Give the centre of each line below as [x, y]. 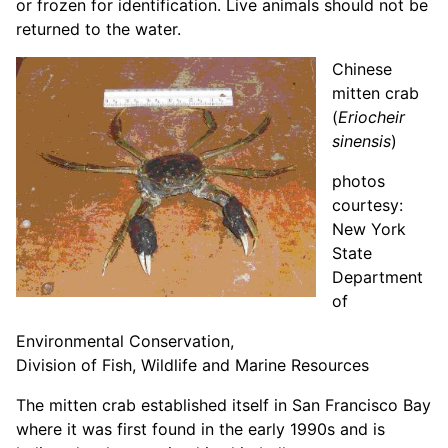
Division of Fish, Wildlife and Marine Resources [192, 364]
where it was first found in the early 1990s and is [200, 428]
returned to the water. [98, 29]
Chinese [362, 69]
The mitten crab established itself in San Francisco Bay [223, 404]
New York [369, 229]
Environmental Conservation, [125, 340]
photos [358, 181]
